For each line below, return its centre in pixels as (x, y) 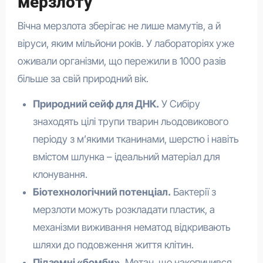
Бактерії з (193, 192)
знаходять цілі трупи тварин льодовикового (130, 121)
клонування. (60, 174)
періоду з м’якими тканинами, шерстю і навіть (136, 139)
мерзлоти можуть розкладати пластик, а (124, 209)
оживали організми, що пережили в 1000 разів (122, 61)
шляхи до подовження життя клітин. (113, 245)
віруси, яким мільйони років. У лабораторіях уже (126, 43)
